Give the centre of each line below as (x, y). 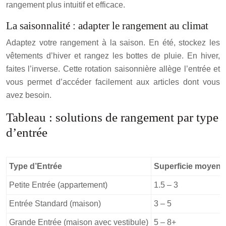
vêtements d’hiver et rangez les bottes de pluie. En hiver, (113, 56)
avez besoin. (29, 95)
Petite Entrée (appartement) (58, 185)
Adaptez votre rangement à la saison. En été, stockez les (113, 43)
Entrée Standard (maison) (55, 204)
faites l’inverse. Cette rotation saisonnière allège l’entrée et (113, 69)
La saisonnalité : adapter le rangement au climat (107, 26)
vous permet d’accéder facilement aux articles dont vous (113, 82)
